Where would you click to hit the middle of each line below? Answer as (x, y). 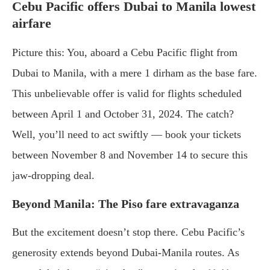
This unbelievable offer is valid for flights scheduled (127, 93)
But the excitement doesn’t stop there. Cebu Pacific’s (128, 232)
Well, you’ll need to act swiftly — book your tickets (127, 134)
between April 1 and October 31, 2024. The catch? (123, 114)
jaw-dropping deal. (53, 175)
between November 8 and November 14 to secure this (130, 155)
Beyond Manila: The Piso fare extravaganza (126, 203)
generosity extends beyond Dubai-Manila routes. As (126, 252)
